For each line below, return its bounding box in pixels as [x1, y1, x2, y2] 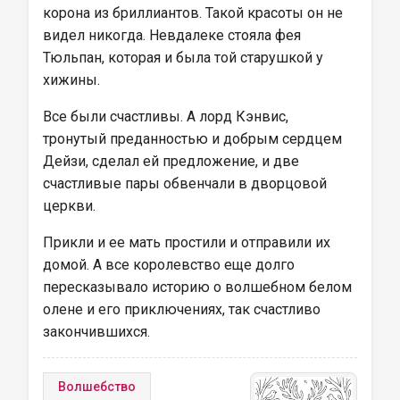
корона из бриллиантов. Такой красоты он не [43, 4, 346, 21]
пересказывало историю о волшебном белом [43, 279, 355, 296]
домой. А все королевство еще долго [43, 256, 298, 273]
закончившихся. [43, 323, 150, 340]
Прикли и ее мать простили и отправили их [43, 234, 334, 251]
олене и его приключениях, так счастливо [43, 301, 324, 318]
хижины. [43, 71, 100, 88]
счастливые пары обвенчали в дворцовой [43, 175, 330, 192]
